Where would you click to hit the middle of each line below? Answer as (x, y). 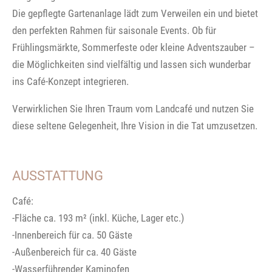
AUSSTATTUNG (58, 175)
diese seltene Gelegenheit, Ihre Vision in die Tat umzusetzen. (135, 125)
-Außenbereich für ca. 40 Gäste (74, 252)
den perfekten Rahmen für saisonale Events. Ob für (114, 30)
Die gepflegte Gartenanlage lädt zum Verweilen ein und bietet (135, 13)
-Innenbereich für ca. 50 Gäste (72, 235)
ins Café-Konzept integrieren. (70, 81)
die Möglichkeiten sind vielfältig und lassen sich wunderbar (131, 64)
